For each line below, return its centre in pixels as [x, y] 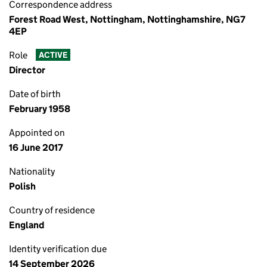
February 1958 [40, 109]
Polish [22, 186]
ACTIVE [53, 55]
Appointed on [37, 133]
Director [27, 70]
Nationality [32, 171]
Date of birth [35, 94]
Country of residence [52, 210]
